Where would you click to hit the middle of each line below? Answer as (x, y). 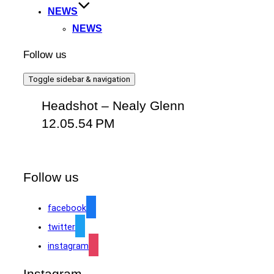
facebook (67, 208)
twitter (61, 227)
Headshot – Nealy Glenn (113, 106)
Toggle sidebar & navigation (79, 80)
